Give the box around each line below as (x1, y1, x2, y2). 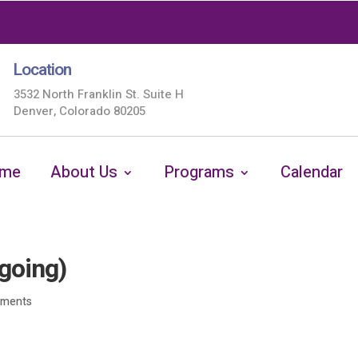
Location (13, 58, 71, 82)
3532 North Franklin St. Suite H (13, 86, 184, 103)
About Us (50, 161, 118, 184)
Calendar (280, 161, 343, 184)
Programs (164, 161, 235, 184)
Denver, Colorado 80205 (13, 102, 145, 120)
